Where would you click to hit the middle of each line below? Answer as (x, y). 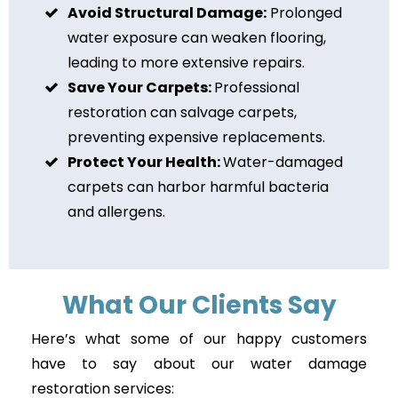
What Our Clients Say (199, 305)
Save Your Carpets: (141, 87)
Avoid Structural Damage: (167, 12)
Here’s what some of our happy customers (199, 338)
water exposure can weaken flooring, (197, 37)
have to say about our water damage (199, 363)
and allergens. (116, 211)
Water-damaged (283, 162)
